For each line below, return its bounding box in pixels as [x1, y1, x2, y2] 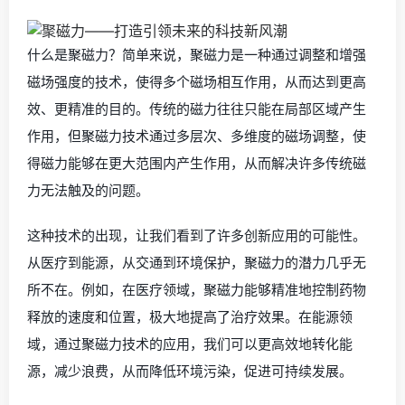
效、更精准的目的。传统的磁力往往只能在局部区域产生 [27, 99, 366, 118]
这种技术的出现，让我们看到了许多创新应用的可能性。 [27, 226, 366, 244]
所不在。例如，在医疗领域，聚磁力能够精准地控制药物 [27, 280, 366, 298]
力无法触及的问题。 [27, 181, 149, 199]
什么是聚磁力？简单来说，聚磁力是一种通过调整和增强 [27, 45, 366, 63]
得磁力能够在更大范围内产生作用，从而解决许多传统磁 [27, 154, 366, 172]
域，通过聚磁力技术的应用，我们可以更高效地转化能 [27, 334, 353, 353]
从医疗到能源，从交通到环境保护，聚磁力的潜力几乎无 [27, 253, 366, 271]
